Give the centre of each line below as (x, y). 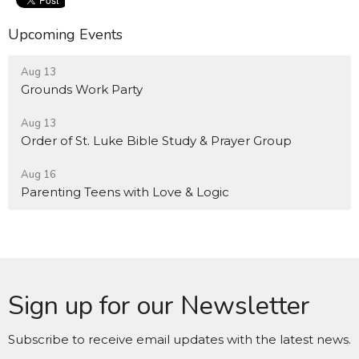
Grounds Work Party (82, 89)
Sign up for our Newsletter (159, 305)
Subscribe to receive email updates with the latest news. (179, 339)
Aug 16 (38, 174)
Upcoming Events (65, 35)
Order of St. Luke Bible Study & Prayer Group (156, 140)
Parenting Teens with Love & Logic (125, 192)
